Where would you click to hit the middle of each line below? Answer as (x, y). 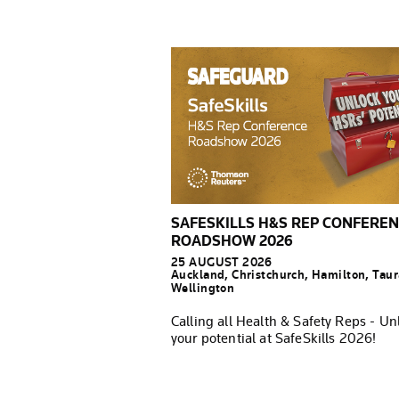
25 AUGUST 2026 (222, 262)
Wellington (203, 288)
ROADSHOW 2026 (232, 240)
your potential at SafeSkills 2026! (274, 338)
